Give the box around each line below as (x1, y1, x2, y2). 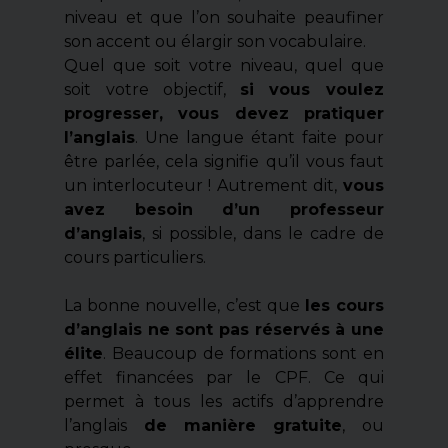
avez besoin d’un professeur (64, 200, 384, 220)
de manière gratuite (143, 416, 343, 436)
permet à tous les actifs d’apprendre (64, 392, 384, 412)
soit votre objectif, (64, 80, 241, 100)
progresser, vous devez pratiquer (64, 104, 384, 124)
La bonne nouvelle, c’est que (64, 296, 305, 316)
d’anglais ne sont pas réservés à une (64, 320, 384, 340)
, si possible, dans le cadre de (142, 224, 384, 244)
